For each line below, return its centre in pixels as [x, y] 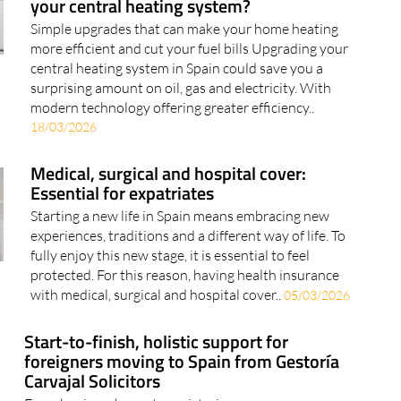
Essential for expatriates [122, 193]
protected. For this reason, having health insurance [184, 275]
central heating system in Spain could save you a [176, 68]
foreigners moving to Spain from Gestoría [182, 362]
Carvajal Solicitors [93, 381]
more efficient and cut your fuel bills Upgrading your [189, 49]
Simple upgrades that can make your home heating [184, 29]
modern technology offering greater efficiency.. [172, 108]
